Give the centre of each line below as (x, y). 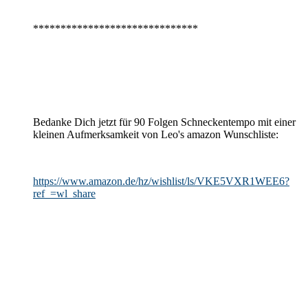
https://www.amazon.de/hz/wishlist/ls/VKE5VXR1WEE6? (161, 181)
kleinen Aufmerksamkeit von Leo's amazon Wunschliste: (156, 135)
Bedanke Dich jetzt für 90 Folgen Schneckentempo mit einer (164, 122)
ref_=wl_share (64, 194)
